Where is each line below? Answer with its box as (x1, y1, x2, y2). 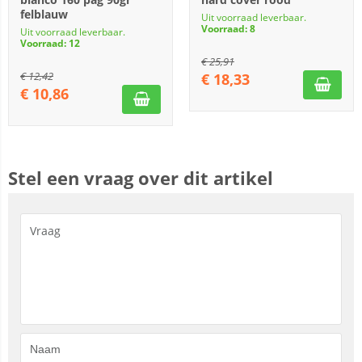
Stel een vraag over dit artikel (8, 166, 273, 190)
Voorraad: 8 (201, 22, 255, 36)
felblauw (20, 6, 68, 22)
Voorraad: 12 (20, 36, 80, 50)
